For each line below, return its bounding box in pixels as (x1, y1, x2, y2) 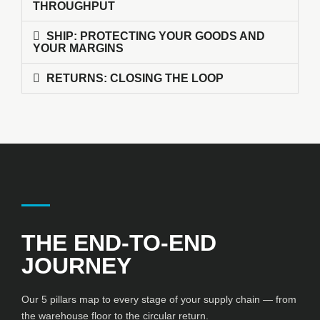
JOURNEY (21, 253, 131, 279)
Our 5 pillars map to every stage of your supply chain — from (21, 294, 296, 306)
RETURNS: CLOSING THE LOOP (46, 72, 224, 85)
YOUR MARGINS (33, 42, 124, 55)
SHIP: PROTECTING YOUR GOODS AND (46, 30, 266, 43)
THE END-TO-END (21, 230, 216, 256)
